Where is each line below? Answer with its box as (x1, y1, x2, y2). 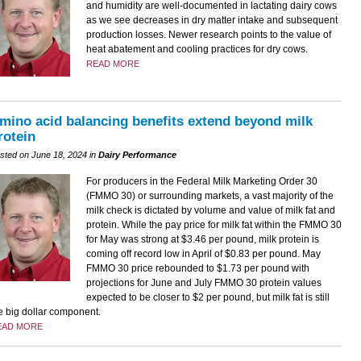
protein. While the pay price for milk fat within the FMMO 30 (85, 219, 342, 231)
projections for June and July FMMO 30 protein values (85, 277, 322, 289)
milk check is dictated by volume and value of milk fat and (85, 205, 335, 217)
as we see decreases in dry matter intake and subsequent (85, 14, 338, 26)
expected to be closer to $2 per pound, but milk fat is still (85, 292, 330, 304)
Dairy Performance (98, 150, 176, 160)
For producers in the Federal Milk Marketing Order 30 (85, 176, 317, 188)
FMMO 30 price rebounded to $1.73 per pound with (85, 263, 309, 275)
